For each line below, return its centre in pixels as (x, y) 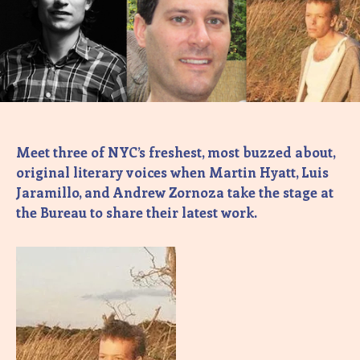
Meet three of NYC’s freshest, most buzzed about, (176, 151)
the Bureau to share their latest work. (140, 212)
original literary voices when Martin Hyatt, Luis (172, 172)
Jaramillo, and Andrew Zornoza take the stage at (175, 192)
